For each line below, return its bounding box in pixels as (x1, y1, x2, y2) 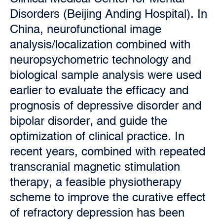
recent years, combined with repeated (10, 145, 205, 158)
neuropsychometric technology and (10, 53, 191, 66)
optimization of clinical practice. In (10, 129, 184, 143)
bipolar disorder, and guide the (10, 114, 167, 127)
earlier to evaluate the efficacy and (10, 83, 188, 97)
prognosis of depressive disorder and (10, 99, 201, 112)
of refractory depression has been (10, 206, 184, 219)
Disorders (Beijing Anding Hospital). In (10, 7, 207, 20)
